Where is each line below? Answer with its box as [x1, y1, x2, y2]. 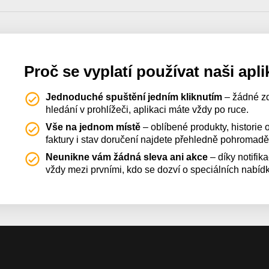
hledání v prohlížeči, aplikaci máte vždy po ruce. [46, 104, 249, 115]
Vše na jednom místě [46, 121, 141, 132]
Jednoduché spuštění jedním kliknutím [46, 91, 223, 102]
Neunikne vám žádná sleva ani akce [46, 151, 208, 162]
